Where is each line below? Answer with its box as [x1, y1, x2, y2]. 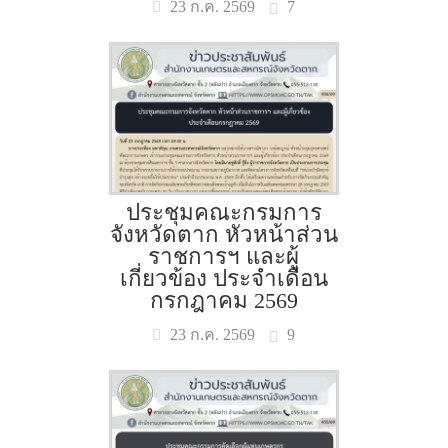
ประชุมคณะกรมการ [125, 200, 322, 225]
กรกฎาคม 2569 [149, 288, 298, 313]
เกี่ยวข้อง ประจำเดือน [119, 266, 328, 291]
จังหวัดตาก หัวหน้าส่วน [109, 222, 338, 247]
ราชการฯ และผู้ [148, 244, 300, 269]
